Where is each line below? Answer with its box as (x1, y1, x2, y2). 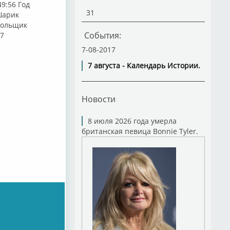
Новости (81, 93, 116, 104)
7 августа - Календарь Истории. (87, 61, 200, 70)
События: (84, 30, 121, 41)
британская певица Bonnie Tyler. (81, 126, 198, 136)
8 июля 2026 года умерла (87, 116, 177, 126)
